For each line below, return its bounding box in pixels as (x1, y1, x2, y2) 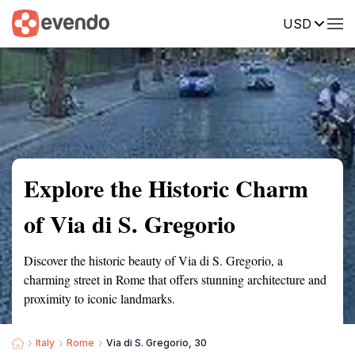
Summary (12, 15, 59, 29)
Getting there (130, 15, 198, 29)
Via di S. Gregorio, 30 (106, 337, 207, 349)
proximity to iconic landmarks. (24, 290, 175, 307)
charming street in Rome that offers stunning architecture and (24, 271, 326, 288)
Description (222, 15, 281, 29)
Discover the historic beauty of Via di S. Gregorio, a (24, 252, 283, 269)
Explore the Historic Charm (24, 170, 308, 205)
